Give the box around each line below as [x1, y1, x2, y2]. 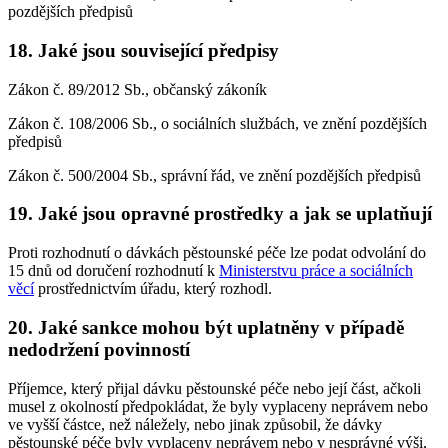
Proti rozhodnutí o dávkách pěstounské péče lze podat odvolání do [8, 244, 426, 262]
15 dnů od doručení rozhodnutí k [8, 262, 219, 280]
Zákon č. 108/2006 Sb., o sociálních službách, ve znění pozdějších [8, 114, 427, 132]
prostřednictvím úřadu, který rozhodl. [34, 280, 272, 298]
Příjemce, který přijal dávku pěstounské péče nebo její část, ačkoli [8, 379, 421, 397]
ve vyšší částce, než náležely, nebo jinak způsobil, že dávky [8, 415, 382, 433]
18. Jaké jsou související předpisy [8, 40, 279, 62]
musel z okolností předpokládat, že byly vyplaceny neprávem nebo [8, 397, 428, 415]
